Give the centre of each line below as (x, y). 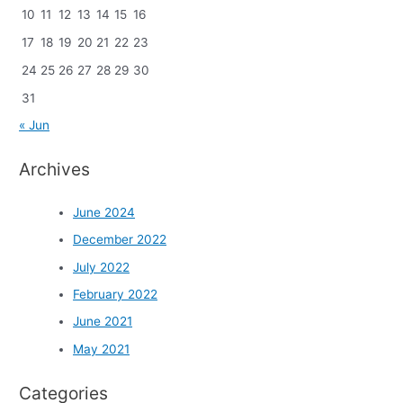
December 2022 (120, 240)
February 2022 (116, 294)
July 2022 (102, 267)
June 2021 (103, 322)
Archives (55, 169)
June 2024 (104, 212)
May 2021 (102, 349)
